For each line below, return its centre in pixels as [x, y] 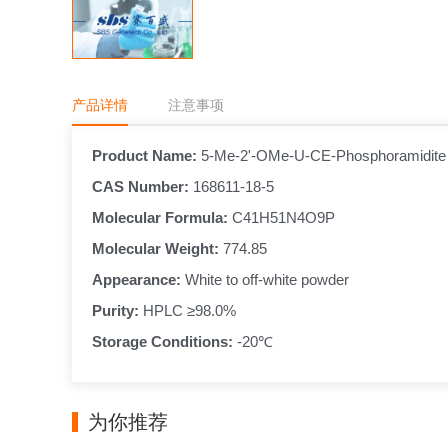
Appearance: [138, 279]
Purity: [117, 310]
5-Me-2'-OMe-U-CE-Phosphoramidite [323, 155]
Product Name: [146, 155]
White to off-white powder [267, 279]
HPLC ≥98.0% [189, 310]
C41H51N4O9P [281, 217]
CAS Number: [142, 186]
